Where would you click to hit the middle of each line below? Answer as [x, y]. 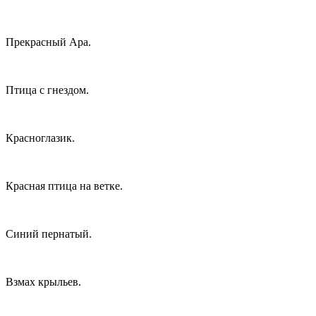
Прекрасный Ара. [48, 42]
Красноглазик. [40, 138]
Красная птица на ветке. [64, 186]
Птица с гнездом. [47, 90]
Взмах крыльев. [43, 281]
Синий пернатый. [49, 233]
